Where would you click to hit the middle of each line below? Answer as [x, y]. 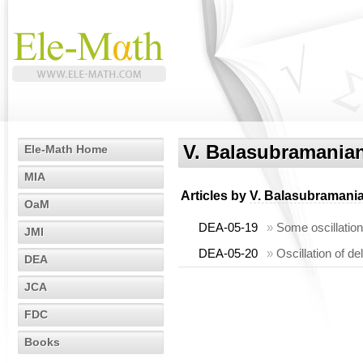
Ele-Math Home [66, 149]
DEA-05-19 [228, 227]
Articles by [215, 196]
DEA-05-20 [228, 253]
